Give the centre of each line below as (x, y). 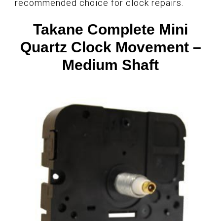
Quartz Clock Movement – (110, 47)
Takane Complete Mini (110, 30)
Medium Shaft (110, 65)
